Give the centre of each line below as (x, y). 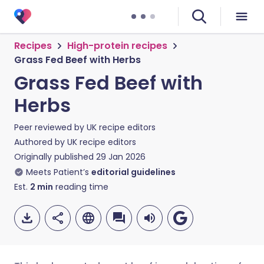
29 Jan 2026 (121, 157)
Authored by (41, 142)
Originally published (54, 157)
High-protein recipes (117, 46)
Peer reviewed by (50, 127)
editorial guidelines (133, 172)
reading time (81, 187)
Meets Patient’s (57, 172)
